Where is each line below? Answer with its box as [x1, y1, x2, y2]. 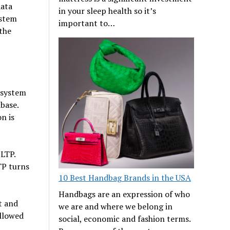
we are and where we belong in [59, 201, 173, 213]
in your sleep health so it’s [59, 5, 157, 16]
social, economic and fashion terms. [59, 213, 191, 225]
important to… [59, 17, 116, 29]
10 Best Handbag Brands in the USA [59, 172, 191, 184]
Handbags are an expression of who [59, 188, 190, 200]
